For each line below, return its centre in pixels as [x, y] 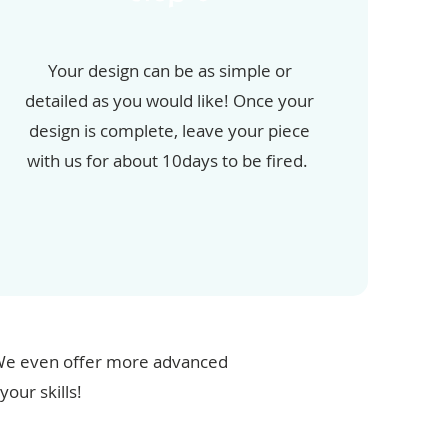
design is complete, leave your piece [170, 131]
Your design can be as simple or [169, 71]
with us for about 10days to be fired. [170, 161]
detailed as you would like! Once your [170, 101]
